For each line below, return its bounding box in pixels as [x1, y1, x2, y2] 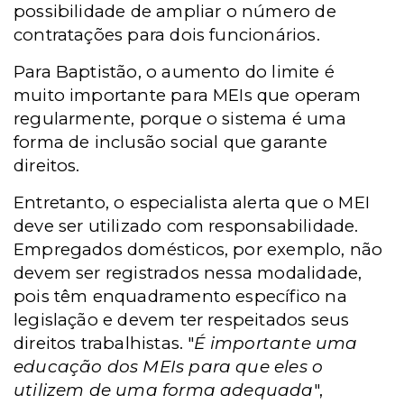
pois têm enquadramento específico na [14, 285, 347, 307]
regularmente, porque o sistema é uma [14, 107, 346, 129]
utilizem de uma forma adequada [14, 379, 314, 400]
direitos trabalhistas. [14, 332, 188, 353]
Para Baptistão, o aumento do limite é [14, 60, 335, 82]
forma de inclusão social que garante [14, 131, 327, 152]
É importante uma [194, 332, 358, 353]
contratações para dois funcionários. [14, 23, 320, 45]
